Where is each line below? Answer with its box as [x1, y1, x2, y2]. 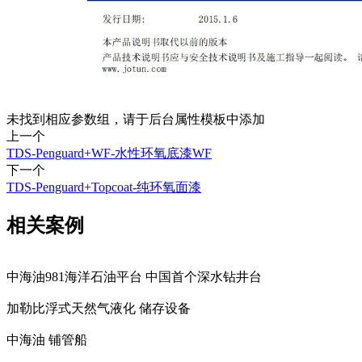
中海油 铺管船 [6, 332, 87, 347]
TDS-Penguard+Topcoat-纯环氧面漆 [6, 179, 201, 194]
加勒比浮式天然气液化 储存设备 [6, 301, 191, 315]
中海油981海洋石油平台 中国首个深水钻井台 [6, 269, 262, 284]
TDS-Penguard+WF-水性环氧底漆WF [6, 145, 212, 160]
